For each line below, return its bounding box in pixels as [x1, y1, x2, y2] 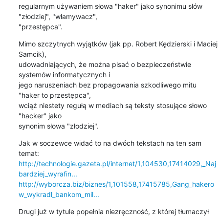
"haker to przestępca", [18, 90, 93, 99]
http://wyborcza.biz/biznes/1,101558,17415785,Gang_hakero [18, 179, 214, 188]
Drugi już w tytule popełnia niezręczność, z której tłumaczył [18, 207, 209, 216]
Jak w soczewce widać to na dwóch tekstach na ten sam [18, 138, 201, 147]
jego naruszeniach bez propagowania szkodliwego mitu [18, 80, 197, 89]
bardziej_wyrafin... [18, 169, 77, 178]
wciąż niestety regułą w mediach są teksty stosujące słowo [18, 101, 207, 109]
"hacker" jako [18, 111, 64, 120]
